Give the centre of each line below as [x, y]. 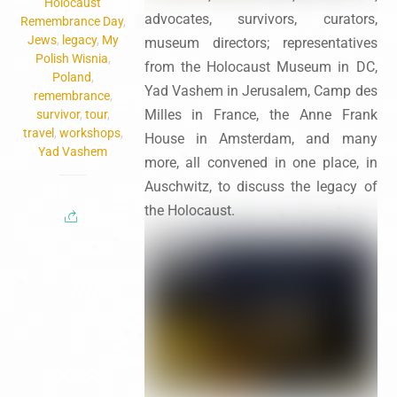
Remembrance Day [71, 22]
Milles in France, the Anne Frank [261, 114]
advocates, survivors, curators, [261, 19]
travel [38, 133]
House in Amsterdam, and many [261, 138]
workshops [90, 133]
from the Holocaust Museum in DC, [261, 66]
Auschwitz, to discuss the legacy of [261, 186]
